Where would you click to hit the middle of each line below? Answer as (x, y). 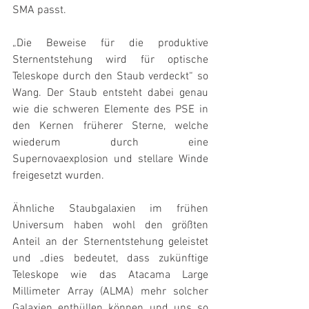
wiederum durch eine (110, 143)
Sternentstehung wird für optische (110, 60)
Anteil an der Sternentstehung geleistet (110, 242)
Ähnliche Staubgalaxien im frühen (110, 209)
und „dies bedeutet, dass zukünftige (110, 259)
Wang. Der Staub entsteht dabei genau (110, 93)
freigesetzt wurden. (58, 176)
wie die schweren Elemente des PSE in (110, 110)
